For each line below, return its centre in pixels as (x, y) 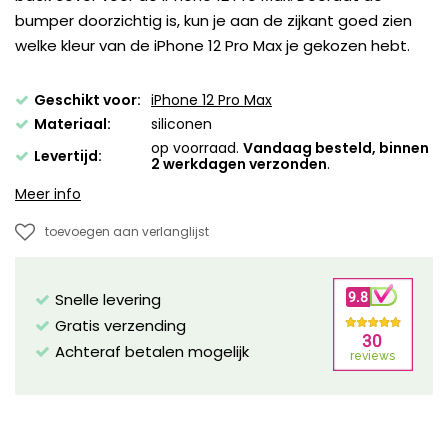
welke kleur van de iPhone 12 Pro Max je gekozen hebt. (212, 45)
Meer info (48, 193)
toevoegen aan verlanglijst (127, 231)
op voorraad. (197, 147)
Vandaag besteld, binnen (336, 147)
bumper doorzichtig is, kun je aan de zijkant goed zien (213, 20)
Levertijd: (68, 155)
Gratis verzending (120, 325)
